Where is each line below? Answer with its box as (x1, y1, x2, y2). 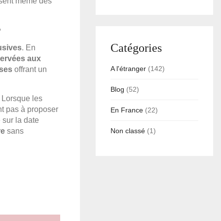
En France (110, 106, 144, 114)
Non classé (110, 127, 146, 135)
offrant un (12, 65, 47, 74)
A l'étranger (110, 65, 147, 73)
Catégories (110, 41, 162, 55)
